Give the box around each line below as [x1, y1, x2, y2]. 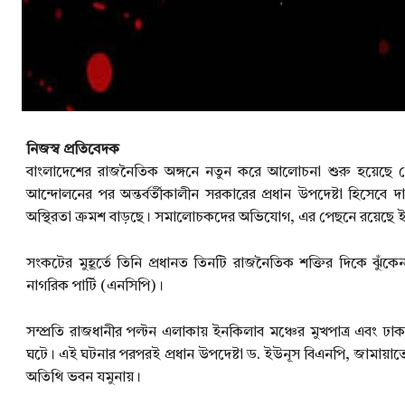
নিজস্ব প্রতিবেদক [26, 143, 119, 158]
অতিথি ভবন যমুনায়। [26, 371, 141, 386]
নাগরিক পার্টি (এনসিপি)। [26, 279, 164, 295]
